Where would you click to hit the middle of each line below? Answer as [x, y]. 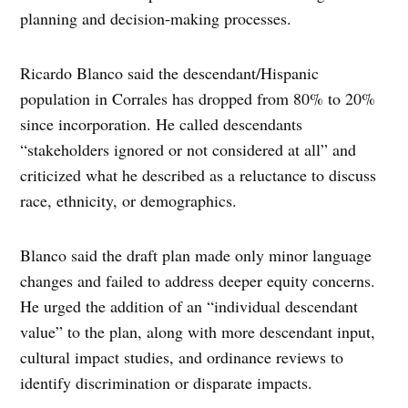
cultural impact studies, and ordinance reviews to [182, 357]
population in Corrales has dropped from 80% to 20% [198, 98]
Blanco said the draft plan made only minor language [196, 255]
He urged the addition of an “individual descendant [189, 306]
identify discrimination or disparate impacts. [167, 382]
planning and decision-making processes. [156, 18]
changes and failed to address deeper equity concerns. [198, 280]
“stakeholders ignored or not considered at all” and [189, 149]
